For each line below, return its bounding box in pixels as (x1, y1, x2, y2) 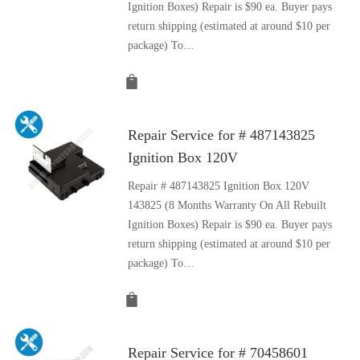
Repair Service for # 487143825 (128, 126, 316, 143)
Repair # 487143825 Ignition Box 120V (128, 179, 310, 192)
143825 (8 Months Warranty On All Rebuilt (128, 198, 327, 211)
